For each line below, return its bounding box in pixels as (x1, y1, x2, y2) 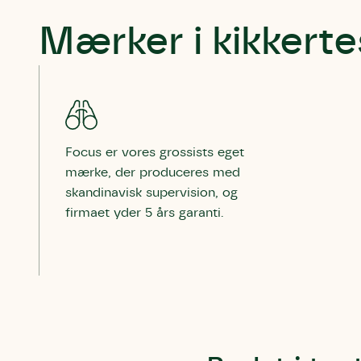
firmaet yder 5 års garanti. (65, 206, 224, 219)
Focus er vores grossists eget (65, 146, 244, 159)
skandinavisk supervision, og (65, 186, 238, 199)
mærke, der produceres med (65, 166, 240, 179)
